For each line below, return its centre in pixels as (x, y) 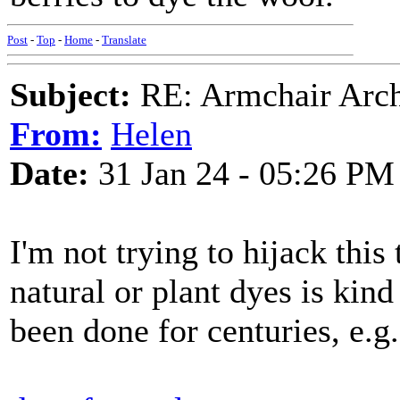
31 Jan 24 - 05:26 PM (242, 173)
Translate (124, 40)
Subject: (71, 95)
